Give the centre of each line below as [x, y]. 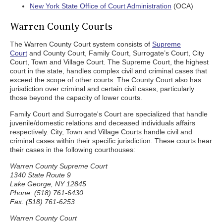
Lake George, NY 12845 [48, 184]
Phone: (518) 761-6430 [47, 193]
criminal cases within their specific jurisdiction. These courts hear [111, 141]
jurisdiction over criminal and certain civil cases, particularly [102, 89]
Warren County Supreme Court [59, 166]
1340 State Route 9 [40, 175]
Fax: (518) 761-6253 [42, 202]
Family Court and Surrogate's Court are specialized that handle [109, 114]
